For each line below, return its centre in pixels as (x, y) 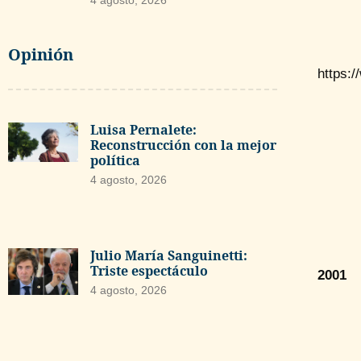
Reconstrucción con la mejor (183, 145)
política (115, 161)
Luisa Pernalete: (143, 130)
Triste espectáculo (149, 271)
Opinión (41, 55)
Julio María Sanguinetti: (168, 256)
